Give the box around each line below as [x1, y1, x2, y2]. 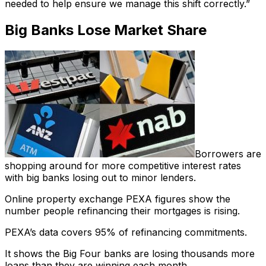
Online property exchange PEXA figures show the [5, 192, 230, 205]
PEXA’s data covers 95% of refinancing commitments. [5, 226, 247, 238]
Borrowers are [195, 147, 261, 160]
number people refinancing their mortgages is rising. [5, 204, 240, 217]
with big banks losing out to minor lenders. [5, 171, 196, 183]
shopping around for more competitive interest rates [5, 159, 241, 172]
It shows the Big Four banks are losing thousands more [5, 247, 255, 259]
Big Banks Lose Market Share [5, 21, 207, 39]
